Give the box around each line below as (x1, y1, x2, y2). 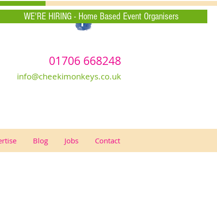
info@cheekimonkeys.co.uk (17, 71, 121, 82)
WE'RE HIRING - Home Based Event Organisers (24, 11, 179, 22)
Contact (95, 136, 120, 145)
